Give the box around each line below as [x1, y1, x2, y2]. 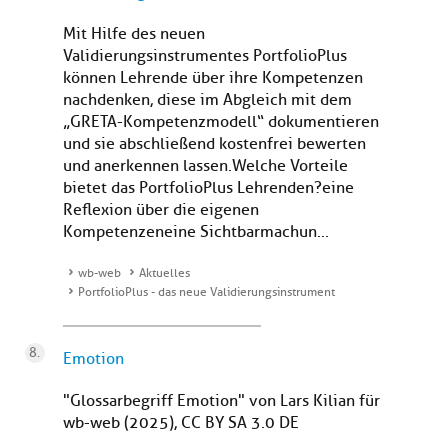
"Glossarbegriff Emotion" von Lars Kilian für [63, 391, 380, 412]
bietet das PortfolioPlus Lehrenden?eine [63, 178, 354, 199]
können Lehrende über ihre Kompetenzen [63, 68, 363, 89]
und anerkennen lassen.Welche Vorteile [63, 156, 348, 177]
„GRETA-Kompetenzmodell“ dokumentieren [63, 112, 379, 133]
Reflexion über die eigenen [63, 200, 259, 221]
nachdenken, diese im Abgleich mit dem [63, 90, 352, 111]
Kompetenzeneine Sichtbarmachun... [63, 222, 329, 243]
